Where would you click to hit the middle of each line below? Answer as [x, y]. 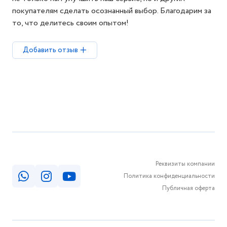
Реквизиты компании [185, 164]
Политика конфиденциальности [169, 176]
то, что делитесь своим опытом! [70, 23]
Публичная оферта [188, 188]
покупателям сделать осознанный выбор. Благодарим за [112, 11]
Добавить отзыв [50, 50]
